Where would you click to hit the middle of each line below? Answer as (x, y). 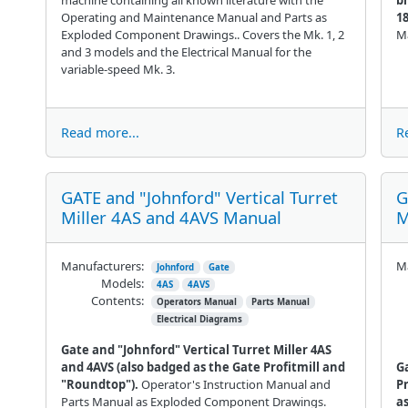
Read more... (100, 132)
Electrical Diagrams (200, 319)
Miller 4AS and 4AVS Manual (171, 217)
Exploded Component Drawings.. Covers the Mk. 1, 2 (202, 34)
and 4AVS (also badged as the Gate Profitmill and (203, 367)
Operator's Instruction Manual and (235, 384)
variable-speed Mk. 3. (117, 69)
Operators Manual (197, 301)
